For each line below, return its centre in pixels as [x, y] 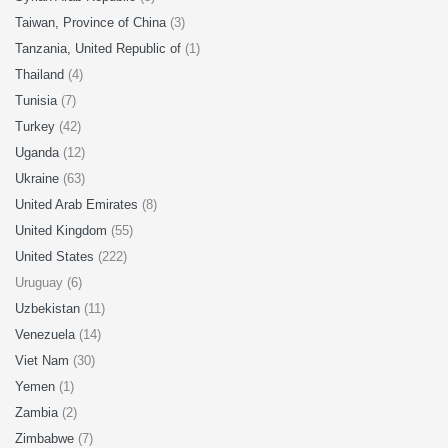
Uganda [39, 152]
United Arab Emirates [78, 204]
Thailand [41, 74]
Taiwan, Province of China [92, 22]
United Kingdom [63, 230]
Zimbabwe [46, 438]
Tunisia [38, 100]
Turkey [37, 126]
